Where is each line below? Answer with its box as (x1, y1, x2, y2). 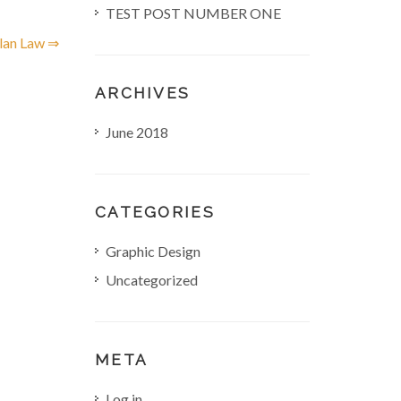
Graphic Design (106, 243, 200, 260)
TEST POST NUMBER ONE (106, 4, 281, 21)
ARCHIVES (95, 84, 191, 102)
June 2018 (106, 124, 168, 141)
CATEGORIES (95, 203, 215, 221)
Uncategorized (106, 271, 198, 288)
